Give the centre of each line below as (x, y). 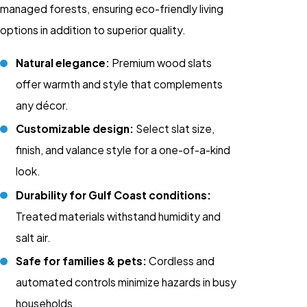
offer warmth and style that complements (120, 84)
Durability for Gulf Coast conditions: (114, 195)
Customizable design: (75, 129)
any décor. (42, 106)
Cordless (172, 260)
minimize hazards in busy (176, 282)
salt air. (34, 237)
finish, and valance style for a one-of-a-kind (123, 150)
